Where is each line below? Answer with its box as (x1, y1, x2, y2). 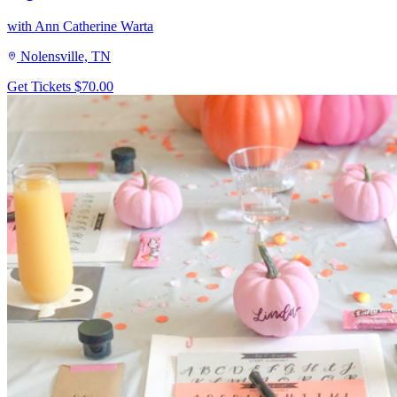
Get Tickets (7, 78, 74, 94)
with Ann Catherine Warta (7, 18, 153, 34)
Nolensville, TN (20, 48, 111, 64)
